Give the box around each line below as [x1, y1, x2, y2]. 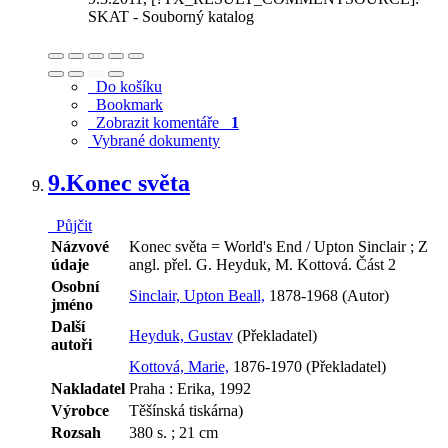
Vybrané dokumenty [88, 132, 220, 150]
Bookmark [88, 96, 163, 114]
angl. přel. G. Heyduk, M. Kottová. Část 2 [129, 256, 396, 274]
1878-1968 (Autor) [265, 287, 389, 305]
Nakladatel [51, 380, 125, 398]
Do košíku [88, 78, 162, 96]
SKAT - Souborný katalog [88, 8, 254, 26]
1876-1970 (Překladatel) [229, 358, 386, 376]
